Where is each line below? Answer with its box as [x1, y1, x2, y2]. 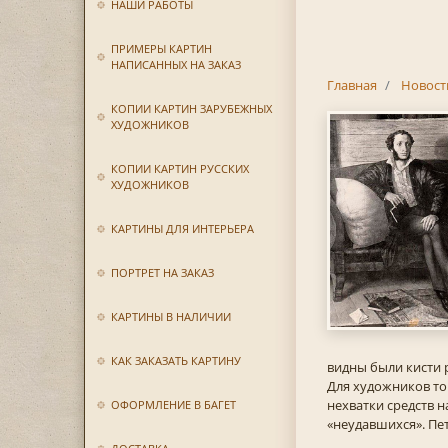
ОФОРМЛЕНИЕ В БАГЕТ [110, 397, 236, 412]
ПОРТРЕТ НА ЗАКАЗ [110, 265, 214, 280]
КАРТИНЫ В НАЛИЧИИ [110, 309, 231, 324]
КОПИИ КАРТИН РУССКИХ [110, 161, 249, 176]
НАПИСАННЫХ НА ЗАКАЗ [110, 57, 241, 72]
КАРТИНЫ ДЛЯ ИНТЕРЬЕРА [110, 221, 254, 236]
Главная [326, 76, 377, 94]
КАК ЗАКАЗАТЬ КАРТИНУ [110, 353, 241, 368]
